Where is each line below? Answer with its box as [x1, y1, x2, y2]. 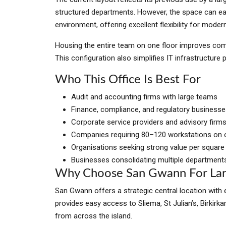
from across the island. [55, 211, 132, 220]
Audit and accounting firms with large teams [71, 92, 217, 101]
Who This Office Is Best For [55, 74, 201, 86]
